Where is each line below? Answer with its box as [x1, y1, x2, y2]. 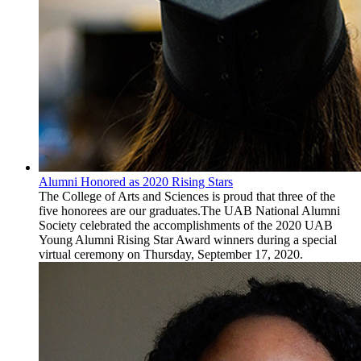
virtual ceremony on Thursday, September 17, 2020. [39, 247, 303, 262]
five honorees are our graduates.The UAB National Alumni [39, 204, 340, 218]
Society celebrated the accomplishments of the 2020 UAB [39, 218, 333, 233]
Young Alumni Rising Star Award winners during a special [39, 233, 337, 247]
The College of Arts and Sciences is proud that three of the [39, 189, 335, 204]
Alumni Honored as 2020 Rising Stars [39, 175, 233, 189]
